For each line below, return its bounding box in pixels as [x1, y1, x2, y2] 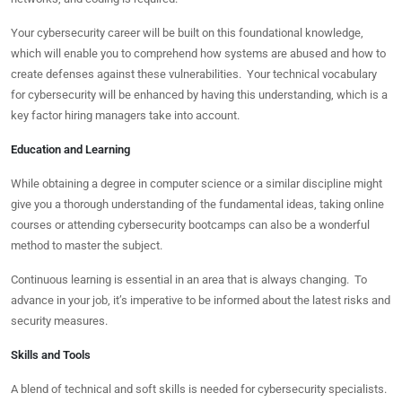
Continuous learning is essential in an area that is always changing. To [11, 273, 367, 286]
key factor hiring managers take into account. [11, 109, 240, 122]
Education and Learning [11, 143, 130, 156]
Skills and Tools [11, 348, 91, 362]
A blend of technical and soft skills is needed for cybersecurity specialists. [11, 382, 387, 396]
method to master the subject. [11, 239, 162, 252]
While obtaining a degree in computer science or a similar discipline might [11, 177, 382, 190]
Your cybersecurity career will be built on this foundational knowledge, [11, 26, 363, 39]
